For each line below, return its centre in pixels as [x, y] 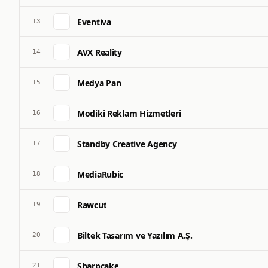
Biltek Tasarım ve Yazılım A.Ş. [135, 235]
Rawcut [92, 205]
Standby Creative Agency [127, 144]
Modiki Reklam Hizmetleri [129, 113]
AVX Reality [100, 52]
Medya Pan [99, 83]
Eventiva [94, 22]
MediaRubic [100, 174]
